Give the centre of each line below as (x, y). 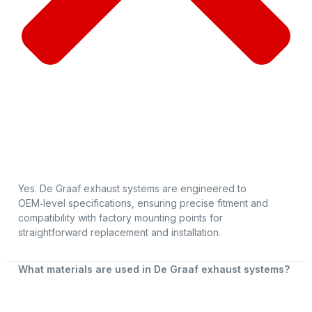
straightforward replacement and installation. (119, 233)
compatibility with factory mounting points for (120, 218)
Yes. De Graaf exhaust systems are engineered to (132, 189)
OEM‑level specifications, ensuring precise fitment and (143, 203)
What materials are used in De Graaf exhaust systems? (154, 269)
